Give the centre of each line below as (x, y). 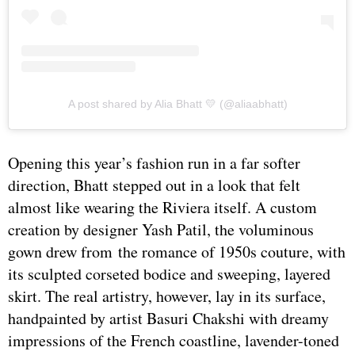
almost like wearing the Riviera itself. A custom (162, 207)
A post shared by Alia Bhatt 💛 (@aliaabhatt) (177, 103)
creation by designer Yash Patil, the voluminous (161, 229)
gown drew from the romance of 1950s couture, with (177, 251)
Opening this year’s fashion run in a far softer (154, 162)
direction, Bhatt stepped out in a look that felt (154, 185)
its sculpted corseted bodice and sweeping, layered (169, 273)
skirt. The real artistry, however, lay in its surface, (167, 296)
